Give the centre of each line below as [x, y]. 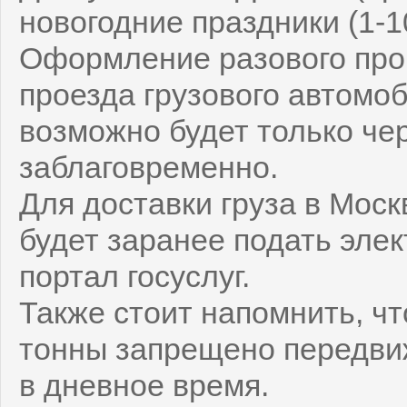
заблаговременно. [149, 167]
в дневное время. [144, 385]
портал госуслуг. [134, 276]
